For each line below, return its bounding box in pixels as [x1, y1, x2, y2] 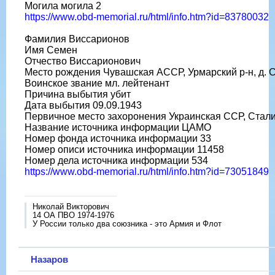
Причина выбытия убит [25, 88, 131, 99]
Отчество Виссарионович [25, 55, 141, 66]
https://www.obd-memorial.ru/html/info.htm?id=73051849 [25, 166, 269, 177]
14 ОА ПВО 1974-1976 [33, 210, 114, 220]
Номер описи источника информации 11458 [25, 144, 224, 155]
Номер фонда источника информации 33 [25, 133, 211, 144]
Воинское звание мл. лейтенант [25, 77, 169, 88]
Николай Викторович [33, 201, 109, 211]
